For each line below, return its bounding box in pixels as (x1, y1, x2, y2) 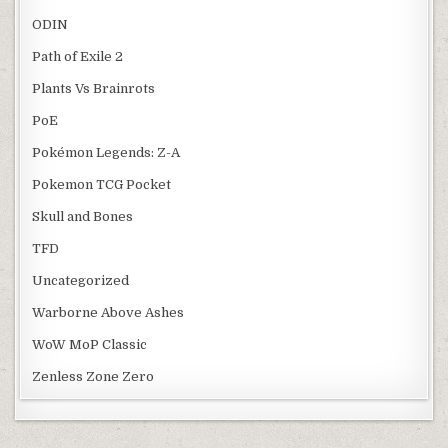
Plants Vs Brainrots (32, 81, 156, 97)
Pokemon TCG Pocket (32, 177, 172, 193)
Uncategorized (32, 273, 130, 289)
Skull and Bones (32, 209, 134, 225)
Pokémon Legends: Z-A (32, 145, 181, 161)
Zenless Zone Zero (32, 369, 155, 385)
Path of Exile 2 (32, 49, 124, 65)
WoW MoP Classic (32, 337, 148, 353)
